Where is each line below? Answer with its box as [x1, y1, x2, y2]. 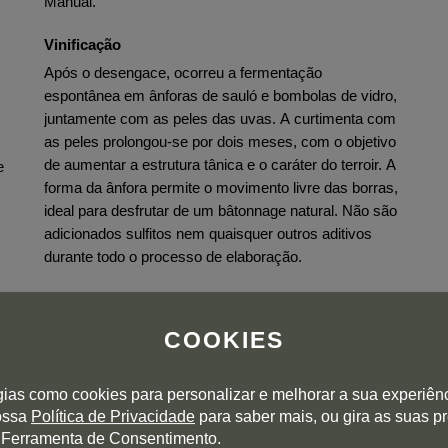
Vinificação [44, 36, 121, 53]
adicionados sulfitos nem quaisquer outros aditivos [44, 225, 372, 242]
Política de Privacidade [31, 408, 195, 426]
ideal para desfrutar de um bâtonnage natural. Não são [44, 202, 397, 219]
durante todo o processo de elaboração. [44, 248, 302, 265]
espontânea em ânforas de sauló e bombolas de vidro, [44, 87, 397, 104]
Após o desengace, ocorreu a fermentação [44, 64, 322, 81]
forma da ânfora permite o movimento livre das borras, [44, 179, 398, 196]
